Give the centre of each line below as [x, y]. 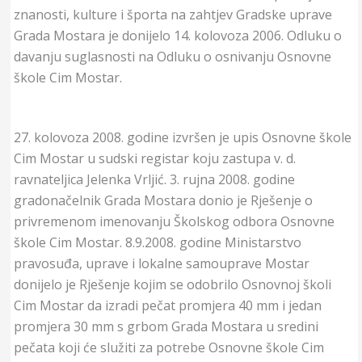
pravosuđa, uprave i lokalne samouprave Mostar [161, 263]
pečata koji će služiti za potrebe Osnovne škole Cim [168, 347]
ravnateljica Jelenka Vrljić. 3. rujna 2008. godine [154, 179]
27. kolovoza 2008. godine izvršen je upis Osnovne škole [182, 137]
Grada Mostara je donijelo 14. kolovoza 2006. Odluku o [177, 36]
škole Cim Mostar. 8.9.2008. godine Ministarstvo [157, 242]
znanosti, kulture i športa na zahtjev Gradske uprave [173, 15]
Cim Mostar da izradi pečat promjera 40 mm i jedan [167, 305]
